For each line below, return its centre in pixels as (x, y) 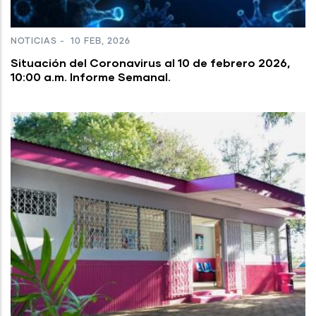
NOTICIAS (34, 41)
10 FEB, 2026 (99, 41)
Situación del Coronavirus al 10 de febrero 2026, (150, 62)
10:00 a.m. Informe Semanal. (91, 76)
